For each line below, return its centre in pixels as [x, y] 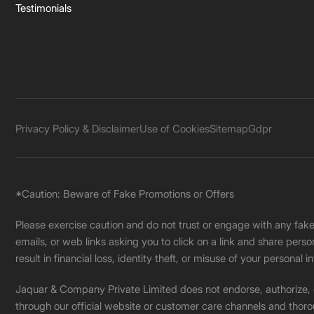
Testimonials [43, 8]
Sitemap [229, 128]
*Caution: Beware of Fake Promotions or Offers [125, 194]
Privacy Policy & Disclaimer [77, 128]
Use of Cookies [175, 128]
